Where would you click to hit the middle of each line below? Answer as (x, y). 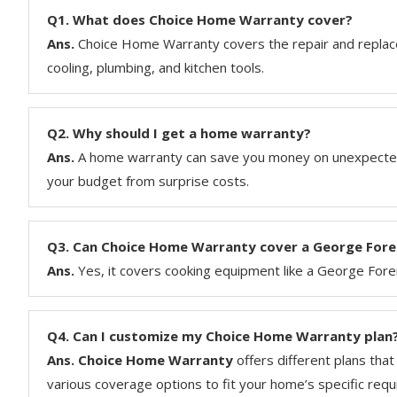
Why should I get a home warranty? (192, 132)
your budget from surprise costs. (148, 180)
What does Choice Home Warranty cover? (213, 19)
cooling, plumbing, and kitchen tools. (156, 67)
